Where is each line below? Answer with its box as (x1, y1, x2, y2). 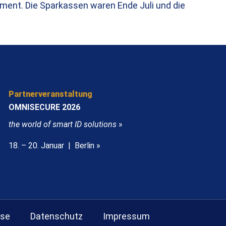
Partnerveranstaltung (9, 89, 93, 99)
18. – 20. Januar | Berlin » (9, 141, 101, 150)
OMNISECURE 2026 (9, 102, 81, 112)
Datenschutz (30, 211, 83, 221)
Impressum (102, 211, 150, 221)
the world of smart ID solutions (9, 120, 117, 129)
